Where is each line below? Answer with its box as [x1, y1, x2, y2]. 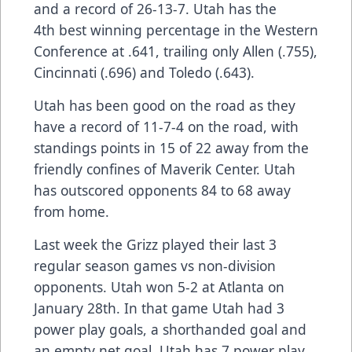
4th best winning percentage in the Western [34, 20, 318, 40]
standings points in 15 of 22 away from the [34, 138, 309, 158]
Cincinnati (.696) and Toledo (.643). [34, 63, 255, 82]
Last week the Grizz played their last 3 [34, 235, 277, 255]
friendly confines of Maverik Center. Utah [34, 159, 295, 179]
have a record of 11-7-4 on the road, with [34, 117, 299, 137]
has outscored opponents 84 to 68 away [34, 181, 291, 200]
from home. [34, 202, 109, 222]
